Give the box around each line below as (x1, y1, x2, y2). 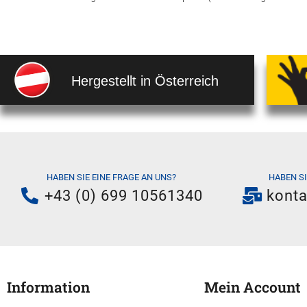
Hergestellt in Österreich (71, 73, 219, 88)
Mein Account (204, 277, 301, 297)
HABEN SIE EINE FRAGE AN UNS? (46, 172, 176, 183)
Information (7, 277, 90, 297)
